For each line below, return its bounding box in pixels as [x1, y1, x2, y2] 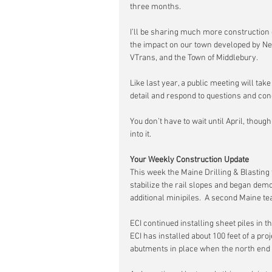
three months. [130, 2, 181, 12]
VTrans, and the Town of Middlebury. [130, 53, 258, 63]
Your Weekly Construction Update [130, 155, 249, 165]
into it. [130, 129, 151, 140]
